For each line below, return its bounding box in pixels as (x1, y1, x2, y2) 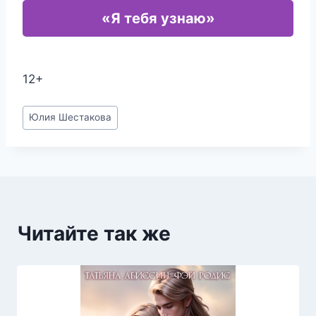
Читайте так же (17, 221, 171, 245)
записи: (23, 122, 66, 136)
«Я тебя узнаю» (101, 10, 215, 27)
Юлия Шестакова (29, 111, 112, 123)
